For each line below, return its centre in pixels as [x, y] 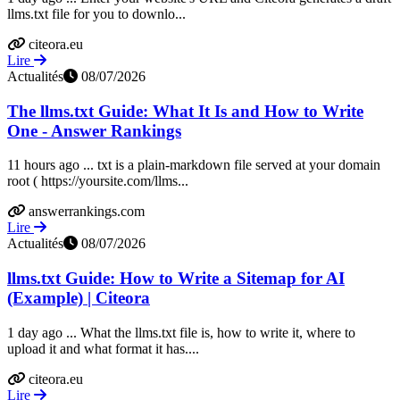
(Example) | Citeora [79, 298]
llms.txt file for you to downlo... [96, 13]
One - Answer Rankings [94, 130]
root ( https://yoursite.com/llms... [98, 181]
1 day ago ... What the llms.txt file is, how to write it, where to [181, 332]
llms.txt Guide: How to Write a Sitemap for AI [176, 279]
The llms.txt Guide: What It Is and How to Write [185, 111]
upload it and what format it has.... [103, 348]
